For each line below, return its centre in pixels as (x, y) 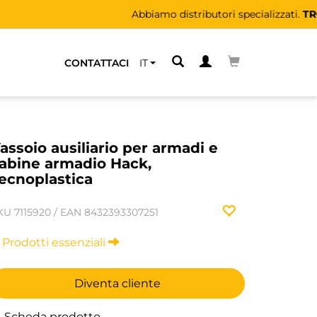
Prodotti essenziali (55, 242)
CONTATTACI (97, 63)
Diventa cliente (117, 283)
